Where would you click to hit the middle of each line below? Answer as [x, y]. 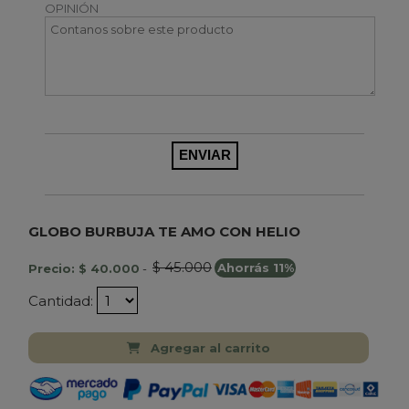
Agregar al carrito [210, 348]
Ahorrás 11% [255, 268]
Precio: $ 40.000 [84, 268]
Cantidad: [63, 300]
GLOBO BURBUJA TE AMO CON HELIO [164, 231]
